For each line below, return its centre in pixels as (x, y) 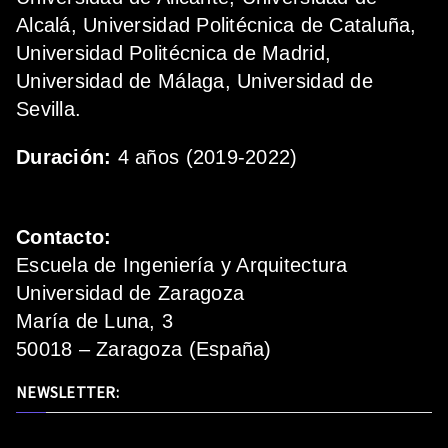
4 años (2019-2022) (204, 157)
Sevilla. (49, 109)
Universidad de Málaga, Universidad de (194, 81)
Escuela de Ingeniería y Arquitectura (182, 265)
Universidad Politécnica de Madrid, (174, 53)
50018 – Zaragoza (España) (144, 349)
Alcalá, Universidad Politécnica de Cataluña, (216, 25)
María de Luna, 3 (95, 321)
